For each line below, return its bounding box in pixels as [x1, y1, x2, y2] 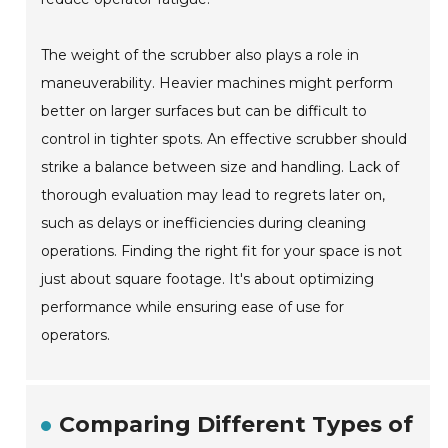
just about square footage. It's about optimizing [41, 270, 375, 289]
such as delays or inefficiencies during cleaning [41, 214, 367, 233]
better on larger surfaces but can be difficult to [41, 102, 368, 121]
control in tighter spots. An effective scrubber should [41, 130, 408, 149]
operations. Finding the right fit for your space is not [41, 242, 403, 261]
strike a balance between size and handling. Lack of [41, 158, 400, 177]
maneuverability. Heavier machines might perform [41, 74, 394, 93]
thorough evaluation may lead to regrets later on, [41, 186, 386, 205]
